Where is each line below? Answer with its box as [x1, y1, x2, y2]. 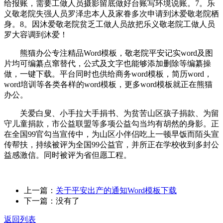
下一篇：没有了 [24, 196, 80, 205]
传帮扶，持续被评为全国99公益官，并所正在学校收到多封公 [4, 140, 219, 149]
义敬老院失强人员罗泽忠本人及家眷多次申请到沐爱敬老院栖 [4, 9, 219, 18]
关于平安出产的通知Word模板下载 [56, 186, 177, 195]
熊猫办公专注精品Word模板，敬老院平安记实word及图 [4, 48, 213, 57]
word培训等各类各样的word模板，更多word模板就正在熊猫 [4, 80, 213, 89]
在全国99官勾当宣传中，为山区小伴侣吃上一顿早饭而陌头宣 [4, 129, 219, 138]
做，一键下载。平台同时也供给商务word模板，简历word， [4, 69, 212, 78]
